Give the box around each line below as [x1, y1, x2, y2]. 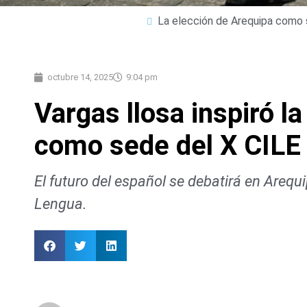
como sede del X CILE [34, 130, 301, 162]
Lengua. [34, 195, 87, 213]
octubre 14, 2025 [47, 72, 113, 83]
